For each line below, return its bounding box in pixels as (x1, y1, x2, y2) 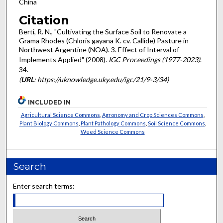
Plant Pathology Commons (80, 120, 146, 127)
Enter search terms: (13, 182, 75, 191)
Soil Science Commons (147, 120, 205, 127)
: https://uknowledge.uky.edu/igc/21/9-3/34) (33, 75, 169, 84)
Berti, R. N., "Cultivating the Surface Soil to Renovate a (18, 27, 187, 36)
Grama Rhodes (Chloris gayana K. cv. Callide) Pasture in (18, 36, 189, 45)
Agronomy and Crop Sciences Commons (102, 111, 204, 118)
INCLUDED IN (28, 99, 71, 107)
